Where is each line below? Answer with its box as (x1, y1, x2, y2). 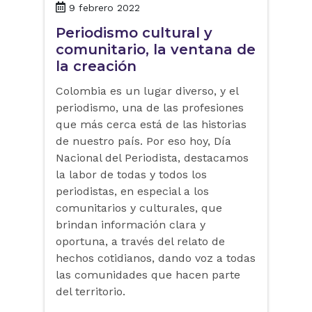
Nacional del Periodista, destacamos (56, 151, 249, 165)
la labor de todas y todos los (56, 168, 207, 182)
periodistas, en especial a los (56, 185, 209, 198)
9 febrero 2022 (69, 2, 140, 14)
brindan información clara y (56, 218, 205, 232)
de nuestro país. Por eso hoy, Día (56, 134, 231, 148)
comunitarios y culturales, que (56, 201, 222, 215)
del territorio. (56, 285, 125, 299)
